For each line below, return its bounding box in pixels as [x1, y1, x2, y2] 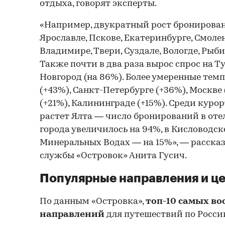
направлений [40, 209, 104, 219]
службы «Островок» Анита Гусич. [40, 151, 187, 161]
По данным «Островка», [40, 196, 146, 206]
